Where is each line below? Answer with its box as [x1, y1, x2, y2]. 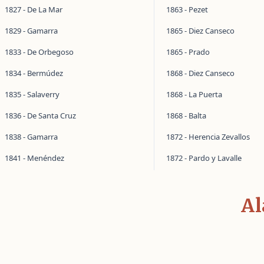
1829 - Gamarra [5, 25, 58, 36]
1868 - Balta [166, 110, 206, 121]
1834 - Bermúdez [5, 68, 63, 78]
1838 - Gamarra [5, 131, 58, 142]
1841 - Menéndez [5, 153, 64, 163]
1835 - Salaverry [5, 89, 60, 100]
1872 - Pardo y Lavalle [166, 153, 242, 163]
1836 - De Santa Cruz [5, 110, 76, 121]
